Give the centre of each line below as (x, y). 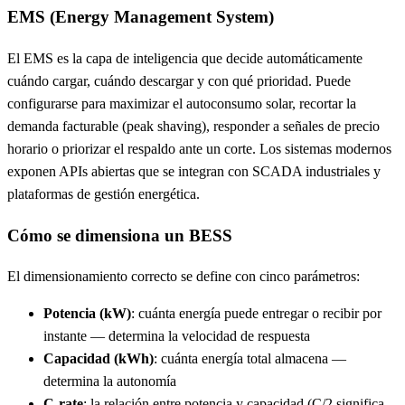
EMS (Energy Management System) (141, 17)
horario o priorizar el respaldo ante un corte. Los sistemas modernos (199, 148)
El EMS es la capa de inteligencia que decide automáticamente (185, 58)
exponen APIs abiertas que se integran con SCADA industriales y (194, 171)
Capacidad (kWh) (99, 359)
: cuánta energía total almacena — (250, 359)
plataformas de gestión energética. (104, 193)
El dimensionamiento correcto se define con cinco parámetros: (184, 277)
